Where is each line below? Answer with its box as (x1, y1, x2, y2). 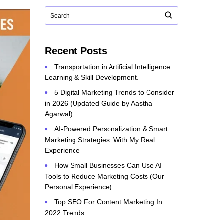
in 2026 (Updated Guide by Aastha (45, 99, 152, 107)
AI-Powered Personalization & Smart (54, 125, 168, 133)
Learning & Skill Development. (45, 74, 139, 81)
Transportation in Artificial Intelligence (54, 63, 170, 71)
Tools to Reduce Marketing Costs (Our (45, 172, 164, 180)
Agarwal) (45, 110, 73, 118)
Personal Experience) (45, 183, 112, 191)
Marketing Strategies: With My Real (45, 136, 155, 144)
